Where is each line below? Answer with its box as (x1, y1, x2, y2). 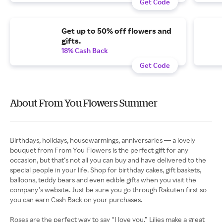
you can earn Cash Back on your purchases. (10, 195, 144, 204)
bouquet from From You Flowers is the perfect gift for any (10, 146, 188, 154)
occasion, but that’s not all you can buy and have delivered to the (10, 156, 206, 164)
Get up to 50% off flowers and (61, 26, 171, 36)
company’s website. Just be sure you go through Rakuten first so (10, 185, 207, 194)
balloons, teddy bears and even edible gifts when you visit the (10, 175, 196, 184)
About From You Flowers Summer (10, 97, 158, 109)
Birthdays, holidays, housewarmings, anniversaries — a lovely (10, 136, 195, 144)
